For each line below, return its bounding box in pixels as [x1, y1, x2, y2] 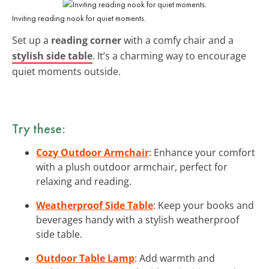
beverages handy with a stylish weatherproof [36, 213, 239, 226]
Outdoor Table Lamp [36, 251, 134, 265]
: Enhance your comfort [149, 145, 255, 159]
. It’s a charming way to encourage [92, 49, 246, 62]
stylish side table [12, 49, 92, 62]
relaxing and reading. [36, 174, 131, 188]
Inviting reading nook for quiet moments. [12, 12, 146, 23]
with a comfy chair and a [121, 33, 234, 47]
